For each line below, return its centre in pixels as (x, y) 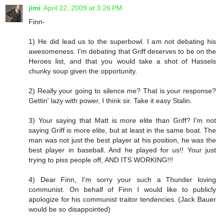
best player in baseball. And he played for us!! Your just (122, 150)
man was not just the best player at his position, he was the (122, 140)
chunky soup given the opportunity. (83, 71)
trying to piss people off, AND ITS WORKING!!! (101, 160)
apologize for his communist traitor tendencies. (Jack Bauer (122, 200)
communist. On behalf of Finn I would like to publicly (122, 190)
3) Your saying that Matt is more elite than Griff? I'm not (122, 121)
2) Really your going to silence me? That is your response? (122, 91)
